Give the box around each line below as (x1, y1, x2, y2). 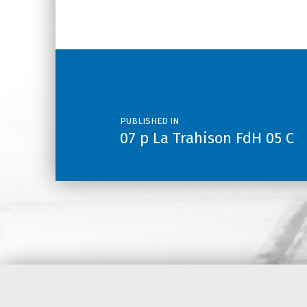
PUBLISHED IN (120, 115, 180, 126)
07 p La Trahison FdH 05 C (120, 128, 295, 147)
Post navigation (54, 36, 150, 61)
